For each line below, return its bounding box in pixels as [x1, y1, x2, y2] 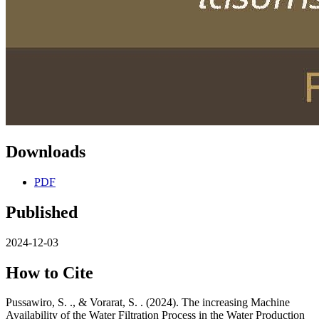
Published [6, 202, 78, 221]
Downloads [6, 142, 85, 161]
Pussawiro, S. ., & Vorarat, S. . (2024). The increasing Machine [6, 296, 290, 309]
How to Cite [6, 263, 93, 282]
